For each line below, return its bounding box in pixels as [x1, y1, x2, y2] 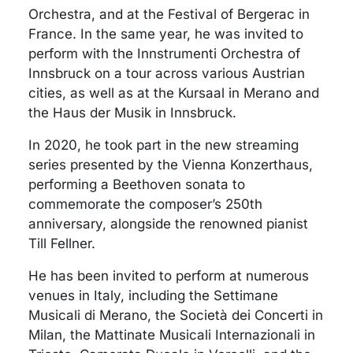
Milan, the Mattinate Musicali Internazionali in [28, 327, 315, 344]
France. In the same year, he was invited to [28, 26, 303, 43]
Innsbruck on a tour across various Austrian [28, 65, 305, 82]
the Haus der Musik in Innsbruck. [28, 105, 236, 121]
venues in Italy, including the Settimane [28, 288, 278, 304]
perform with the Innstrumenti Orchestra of [28, 46, 300, 62]
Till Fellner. [28, 236, 95, 252]
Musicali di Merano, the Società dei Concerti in [28, 307, 323, 324]
